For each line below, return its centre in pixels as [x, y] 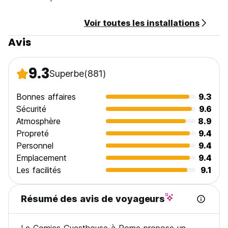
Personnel [35, 146]
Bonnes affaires [46, 97]
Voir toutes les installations [142, 23]
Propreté [33, 133]
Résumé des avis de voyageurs [93, 199]
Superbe [67, 74]
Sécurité [31, 109]
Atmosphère [38, 121]
